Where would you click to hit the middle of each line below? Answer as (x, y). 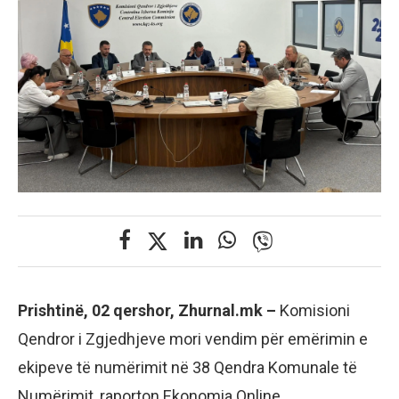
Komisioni (315, 311)
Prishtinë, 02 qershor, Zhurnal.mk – (149, 311)
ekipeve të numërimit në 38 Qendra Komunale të (187, 368)
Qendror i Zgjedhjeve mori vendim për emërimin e (193, 339)
